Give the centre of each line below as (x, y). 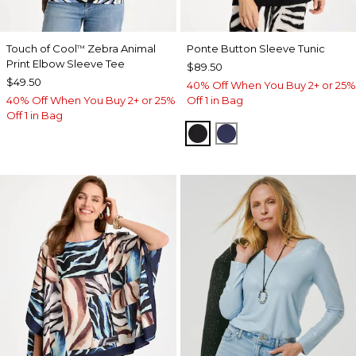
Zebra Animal (120, 49)
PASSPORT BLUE (282, 133)
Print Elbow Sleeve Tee (66, 64)
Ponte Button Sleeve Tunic (255, 49)
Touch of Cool (42, 49)
